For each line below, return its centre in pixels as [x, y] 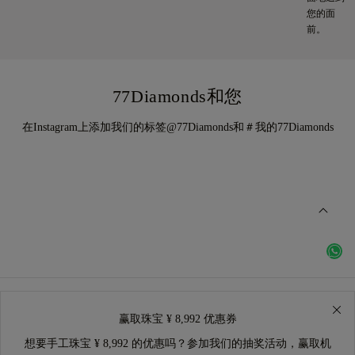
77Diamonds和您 [177, 96]
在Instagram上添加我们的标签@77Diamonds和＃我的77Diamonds [177, 127]
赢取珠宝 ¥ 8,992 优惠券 [177, 319]
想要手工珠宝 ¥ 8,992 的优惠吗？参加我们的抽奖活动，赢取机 [177, 343]
